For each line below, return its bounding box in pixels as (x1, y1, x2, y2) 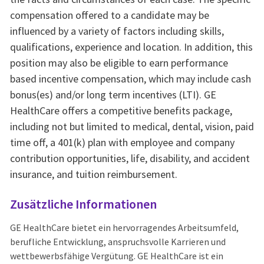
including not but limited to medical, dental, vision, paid (9, 120, 254, 134)
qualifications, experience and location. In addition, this (9, 40, 253, 54)
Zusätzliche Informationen (9, 196, 157, 213)
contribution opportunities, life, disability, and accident (9, 151, 250, 166)
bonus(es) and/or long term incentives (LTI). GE (9, 88, 216, 102)
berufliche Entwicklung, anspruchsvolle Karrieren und (9, 236, 226, 248)
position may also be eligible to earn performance (9, 56, 228, 70)
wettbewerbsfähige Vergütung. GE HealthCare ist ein (9, 250, 223, 262)
